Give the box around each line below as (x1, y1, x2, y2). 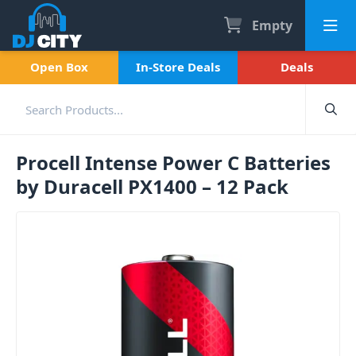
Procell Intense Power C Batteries (16, 149, 331, 176)
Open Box (30, 59, 89, 75)
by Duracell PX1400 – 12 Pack (16, 173, 288, 199)
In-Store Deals (135, 59, 220, 75)
